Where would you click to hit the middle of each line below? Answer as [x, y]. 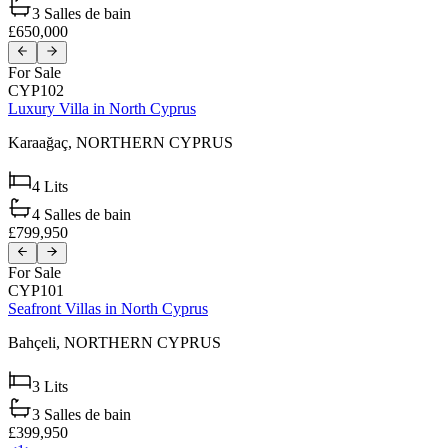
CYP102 [36, 90]
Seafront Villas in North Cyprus [108, 308]
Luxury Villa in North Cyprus [102, 108]
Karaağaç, [42, 142]
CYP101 [36, 290]
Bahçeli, [36, 342]
